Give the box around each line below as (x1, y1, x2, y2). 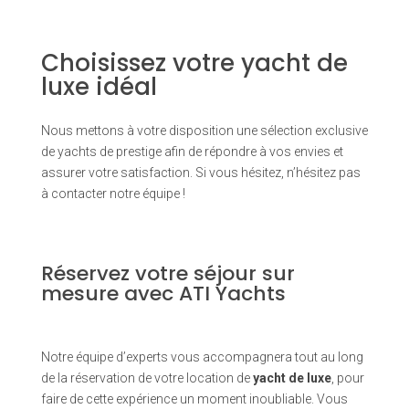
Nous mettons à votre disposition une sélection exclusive (40, 123, 368, 139)
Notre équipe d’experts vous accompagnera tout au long (40, 350, 363, 365)
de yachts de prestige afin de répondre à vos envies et (40, 144, 343, 160)
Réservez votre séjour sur (40, 259, 295, 288)
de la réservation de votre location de (40, 371, 250, 386)
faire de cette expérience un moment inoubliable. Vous (40, 392, 348, 407)
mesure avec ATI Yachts (40, 279, 286, 309)
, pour (330, 371, 364, 386)
